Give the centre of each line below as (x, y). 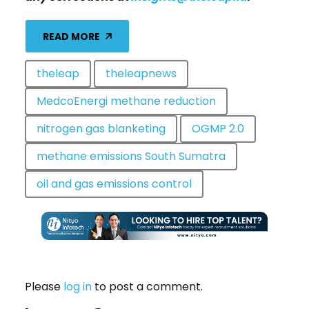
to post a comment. (147, 287)
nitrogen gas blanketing (101, 129)
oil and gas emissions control (114, 184)
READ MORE (71, 36)
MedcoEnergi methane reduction (126, 101)
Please (44, 287)
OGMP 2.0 (218, 129)
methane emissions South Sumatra (131, 157)
